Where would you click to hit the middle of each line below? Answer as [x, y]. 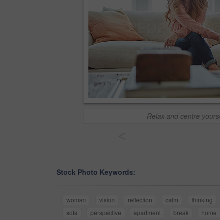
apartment [147, 213]
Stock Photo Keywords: [96, 172]
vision [107, 200]
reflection [140, 200]
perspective [106, 213]
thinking [202, 200]
